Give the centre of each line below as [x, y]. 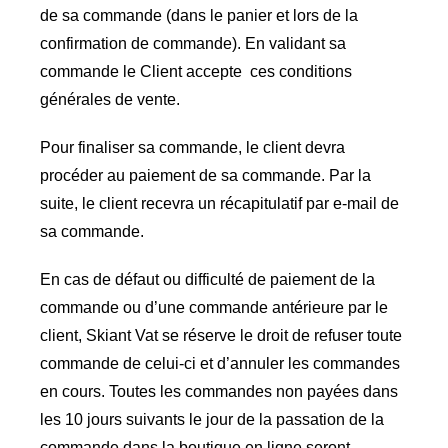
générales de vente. [109, 100]
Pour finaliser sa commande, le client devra [192, 148]
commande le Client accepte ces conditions [195, 72]
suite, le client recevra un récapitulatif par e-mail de [219, 204]
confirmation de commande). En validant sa [192, 44]
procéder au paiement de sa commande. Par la [205, 176]
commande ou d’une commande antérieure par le [213, 308]
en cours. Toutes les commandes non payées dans [218, 392]
